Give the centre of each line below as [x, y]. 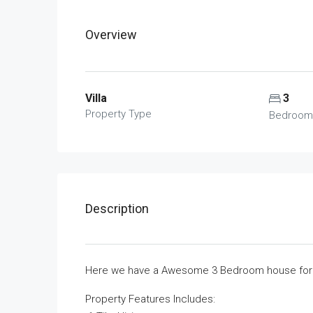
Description [117, 209]
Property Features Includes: [150, 299]
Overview [111, 35]
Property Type [118, 114]
